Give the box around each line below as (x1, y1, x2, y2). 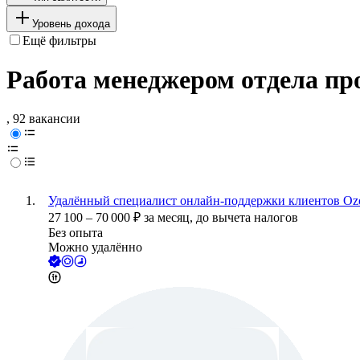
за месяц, (144, 211, 196, 225)
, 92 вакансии (6, 112, 80, 126)
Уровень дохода (32, 17, 110, 30)
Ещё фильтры (22, 33, 96, 47)
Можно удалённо (48, 240, 142, 255)
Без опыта (48, 226, 103, 240)
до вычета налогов (196, 211, 298, 225)
